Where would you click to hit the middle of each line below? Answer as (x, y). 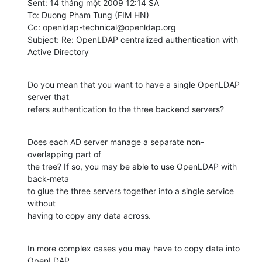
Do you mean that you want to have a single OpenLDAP (134, 84)
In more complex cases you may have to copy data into (134, 248)
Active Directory (58, 51)
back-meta (48, 178)
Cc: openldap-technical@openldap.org (102, 27)
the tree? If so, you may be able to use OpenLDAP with (132, 166)
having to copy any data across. (89, 215)
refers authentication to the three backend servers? (126, 109)
